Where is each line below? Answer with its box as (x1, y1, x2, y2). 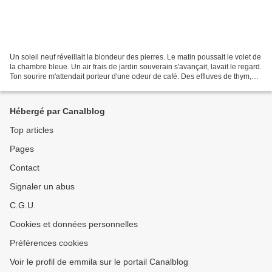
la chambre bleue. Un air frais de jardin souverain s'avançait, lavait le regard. (10, 62, 262, 71)
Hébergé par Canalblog (10, 106, 105, 116)
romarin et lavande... (10, 81, 77, 90)
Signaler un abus (10, 182, 75, 191)
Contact (10, 163, 39, 172)
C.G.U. (10, 200, 36, 210)
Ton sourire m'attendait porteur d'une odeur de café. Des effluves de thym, (10, 72, 251, 81)
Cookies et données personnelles (10, 219, 138, 229)
